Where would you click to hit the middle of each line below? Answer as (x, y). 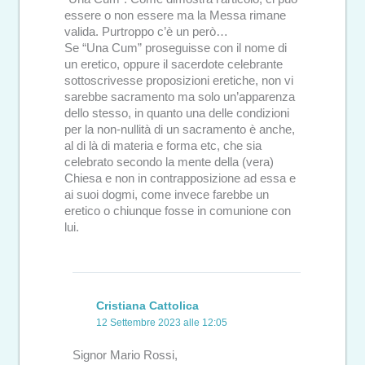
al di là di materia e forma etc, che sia (163, 145)
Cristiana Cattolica (147, 305)
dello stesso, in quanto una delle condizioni (177, 113)
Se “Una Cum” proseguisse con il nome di (176, 48)
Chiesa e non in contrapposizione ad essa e (180, 178)
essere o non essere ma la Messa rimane (175, 15)
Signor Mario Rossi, (125, 356)
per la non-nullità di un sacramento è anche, (180, 129)
